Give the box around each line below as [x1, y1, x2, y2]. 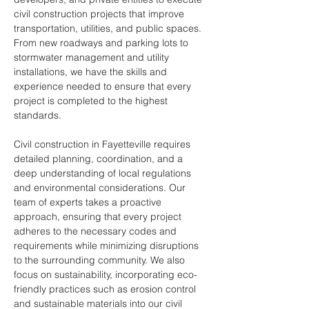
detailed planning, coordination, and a [14, 152, 186, 165]
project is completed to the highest [14, 94, 170, 107]
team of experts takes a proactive [14, 196, 164, 208]
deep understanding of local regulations [14, 167, 194, 179]
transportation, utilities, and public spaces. [14, 22, 204, 34]
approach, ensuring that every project [14, 210, 184, 223]
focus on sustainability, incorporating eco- [14, 268, 197, 281]
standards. [14, 109, 61, 121]
